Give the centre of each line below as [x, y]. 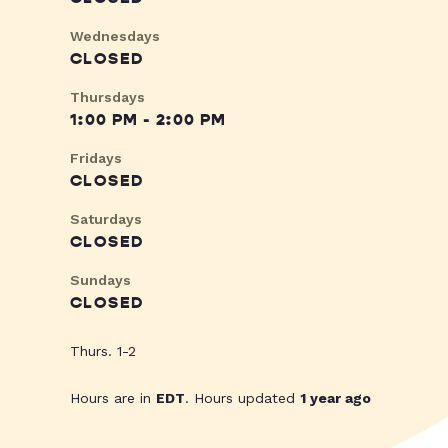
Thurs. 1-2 [103, 351]
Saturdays [106, 219]
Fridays [96, 158]
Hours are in [113, 398]
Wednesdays [115, 36]
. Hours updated [242, 398]
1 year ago [335, 398]
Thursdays [107, 97]
